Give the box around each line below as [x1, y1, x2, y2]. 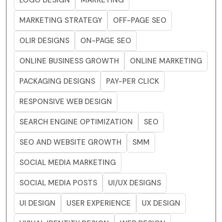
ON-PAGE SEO [80, 36, 131, 46]
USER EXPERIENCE [66, 198, 131, 209]
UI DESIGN [19, 198, 55, 209]
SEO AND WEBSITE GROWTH [19, 137, 121, 148]
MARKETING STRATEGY [19, 15, 102, 26]
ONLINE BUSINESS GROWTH [19, 56, 119, 66]
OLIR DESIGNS [19, 36, 69, 46]
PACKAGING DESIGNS [19, 76, 95, 87]
